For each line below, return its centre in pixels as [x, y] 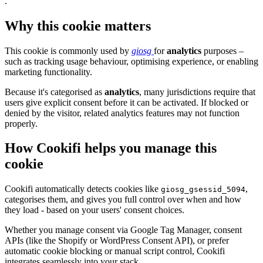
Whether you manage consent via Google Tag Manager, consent [123, 230]
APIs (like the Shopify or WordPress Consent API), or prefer [117, 241]
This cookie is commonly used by [68, 50]
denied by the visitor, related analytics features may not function [122, 113]
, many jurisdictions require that [197, 92]
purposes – [222, 50]
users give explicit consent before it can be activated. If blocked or [127, 102]
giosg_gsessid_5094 [203, 190]
